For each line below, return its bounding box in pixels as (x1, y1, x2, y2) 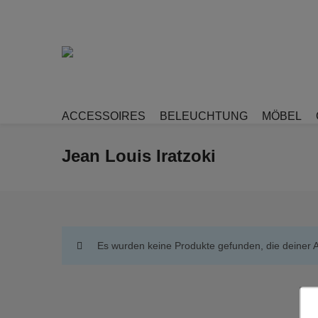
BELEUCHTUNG (160, 110, 248, 122)
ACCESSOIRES (62, 110, 146, 122)
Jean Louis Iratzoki (62, 146, 216, 165)
